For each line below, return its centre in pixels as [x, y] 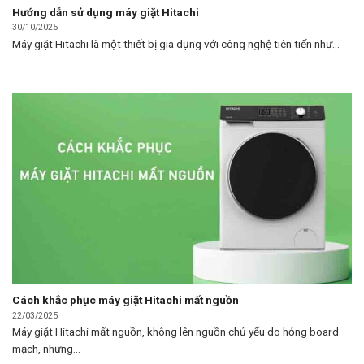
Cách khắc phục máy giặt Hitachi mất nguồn [126, 300]
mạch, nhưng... [46, 348]
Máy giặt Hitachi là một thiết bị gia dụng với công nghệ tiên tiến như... [176, 43]
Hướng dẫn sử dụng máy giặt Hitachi [106, 13]
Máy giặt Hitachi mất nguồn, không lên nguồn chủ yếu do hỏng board [175, 331]
